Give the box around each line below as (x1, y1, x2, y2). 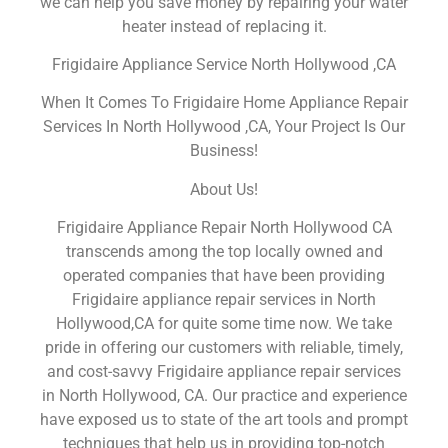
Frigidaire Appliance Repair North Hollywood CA (56, 218, 392, 238)
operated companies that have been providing (63, 266, 385, 286)
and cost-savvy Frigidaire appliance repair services (47, 362, 401, 382)
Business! (190, 141, 258, 161)
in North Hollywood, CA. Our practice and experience (41, 386, 407, 406)
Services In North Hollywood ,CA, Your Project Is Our (43, 117, 405, 137)
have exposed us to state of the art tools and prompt (40, 410, 408, 430)
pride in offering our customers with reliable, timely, (45, 338, 403, 358)
